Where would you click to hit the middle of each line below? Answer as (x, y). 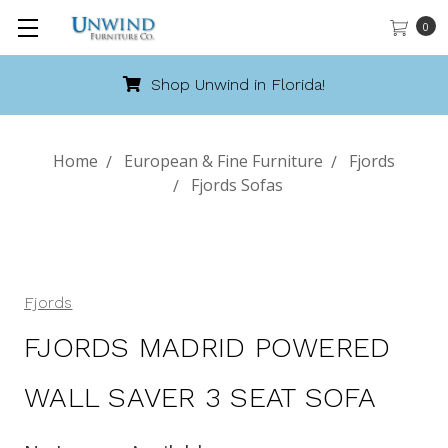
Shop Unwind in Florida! (235, 84)
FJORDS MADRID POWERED (207, 347)
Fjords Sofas (237, 185)
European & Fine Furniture (223, 161)
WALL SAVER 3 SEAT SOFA (200, 397)
